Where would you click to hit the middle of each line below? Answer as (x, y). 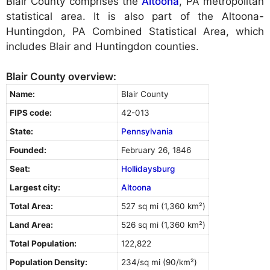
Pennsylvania (147, 132)
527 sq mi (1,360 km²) (163, 206)
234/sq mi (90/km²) (159, 262)
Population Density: (49, 262)
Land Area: (31, 225)
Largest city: (35, 188)
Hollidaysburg (148, 169)
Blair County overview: (61, 77)
